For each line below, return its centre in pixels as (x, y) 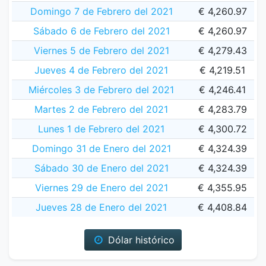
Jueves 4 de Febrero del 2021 (101, 70)
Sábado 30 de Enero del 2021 (101, 168)
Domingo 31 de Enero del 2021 (101, 148)
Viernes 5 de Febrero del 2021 (101, 50)
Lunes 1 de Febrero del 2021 (101, 129)
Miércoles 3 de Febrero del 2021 (101, 90)
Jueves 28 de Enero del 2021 (101, 207)
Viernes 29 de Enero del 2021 (101, 188)
